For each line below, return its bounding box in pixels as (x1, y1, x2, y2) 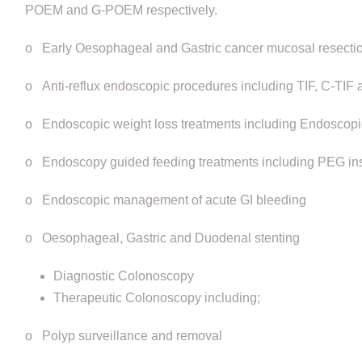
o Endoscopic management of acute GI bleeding (24, 192, 306, 207)
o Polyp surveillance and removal (24, 328, 222, 343)
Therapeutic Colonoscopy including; (53, 290, 260, 305)
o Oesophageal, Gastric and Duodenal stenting (24, 230, 300, 245)
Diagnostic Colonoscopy (53, 268, 194, 283)
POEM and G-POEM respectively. (24, 2, 217, 17)
